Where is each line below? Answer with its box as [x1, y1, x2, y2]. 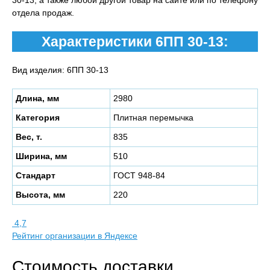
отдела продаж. [12, 8, 74, 17]
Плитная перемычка [113, 113, 193, 122]
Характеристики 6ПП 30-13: [42, 34, 228, 49]
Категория [16, 113, 60, 122]
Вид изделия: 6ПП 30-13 [12, 65, 108, 75]
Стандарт [16, 171, 55, 180]
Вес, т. [16, 132, 42, 142]
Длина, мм [16, 93, 59, 103]
